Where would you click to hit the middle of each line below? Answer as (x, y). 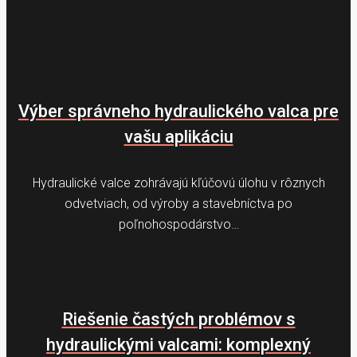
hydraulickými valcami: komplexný (178, 345)
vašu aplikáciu (178, 136)
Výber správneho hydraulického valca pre (178, 111)
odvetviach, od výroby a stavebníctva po (178, 204)
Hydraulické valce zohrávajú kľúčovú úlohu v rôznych (178, 183)
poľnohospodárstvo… (178, 225)
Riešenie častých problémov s (178, 320)
